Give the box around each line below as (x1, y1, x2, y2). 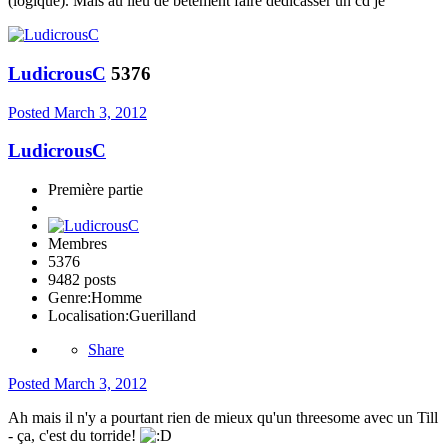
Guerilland (129, 307, 196, 324)
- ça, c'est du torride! (8, 427, 140, 444)
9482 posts (48, 271, 116, 288)
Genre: (48, 289, 91, 306)
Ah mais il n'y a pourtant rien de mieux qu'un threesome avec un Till (8, 409, 438, 426)
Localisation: (48, 307, 129, 324)
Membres (48, 235, 107, 252)
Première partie (48, 181, 143, 198)
